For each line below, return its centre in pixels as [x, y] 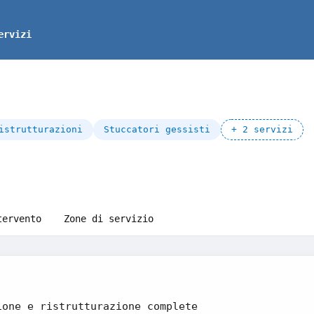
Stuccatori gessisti [157, 129]
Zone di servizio [109, 219]
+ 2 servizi [262, 129]
